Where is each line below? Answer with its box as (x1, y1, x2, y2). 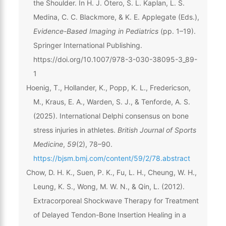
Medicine (33, 139, 63, 148)
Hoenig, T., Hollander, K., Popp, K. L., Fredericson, (26, 83, 191, 92)
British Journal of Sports (117, 125, 196, 134)
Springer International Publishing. (33, 40, 142, 49)
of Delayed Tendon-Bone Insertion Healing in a (33, 210, 186, 219)
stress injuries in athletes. (33, 125, 118, 134)
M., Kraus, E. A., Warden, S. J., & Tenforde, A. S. (33, 97, 190, 106)
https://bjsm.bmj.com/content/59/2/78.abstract (33, 153, 190, 162)
